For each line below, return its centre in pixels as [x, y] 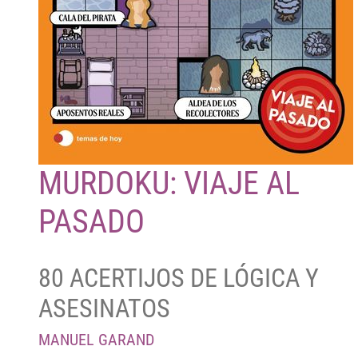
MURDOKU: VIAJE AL [169, 183]
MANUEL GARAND [96, 339]
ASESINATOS [104, 308]
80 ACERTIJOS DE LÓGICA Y [179, 278]
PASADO [91, 222]
